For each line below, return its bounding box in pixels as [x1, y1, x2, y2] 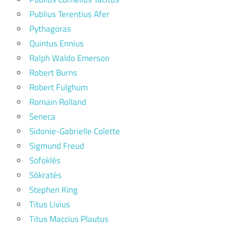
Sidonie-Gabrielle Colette [29, 125, 120, 138]
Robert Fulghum [29, 81, 88, 94]
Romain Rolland [29, 95, 86, 108]
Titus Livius [29, 198, 70, 211]
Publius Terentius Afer [29, 8, 109, 21]
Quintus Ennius [29, 37, 84, 50]
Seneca [29, 110, 55, 123]
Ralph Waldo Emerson [29, 51, 109, 65]
